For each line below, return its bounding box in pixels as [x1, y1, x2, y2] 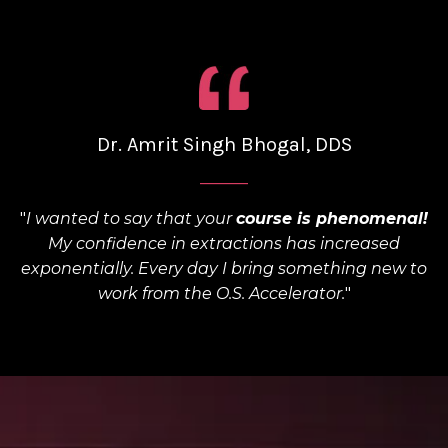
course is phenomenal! [236, 209, 428, 229]
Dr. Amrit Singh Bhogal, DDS [96, 133, 352, 157]
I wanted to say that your [26, 209, 236, 229]
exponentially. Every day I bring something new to [21, 259, 427, 279]
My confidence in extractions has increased [48, 234, 400, 254]
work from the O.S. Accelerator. [97, 284, 345, 304]
